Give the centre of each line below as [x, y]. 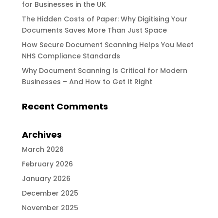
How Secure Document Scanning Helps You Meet [108, 45]
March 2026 [43, 149]
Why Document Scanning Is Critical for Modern [104, 70]
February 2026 [47, 164]
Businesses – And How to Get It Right [87, 82]
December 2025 [50, 193]
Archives [42, 134]
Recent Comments [65, 106]
